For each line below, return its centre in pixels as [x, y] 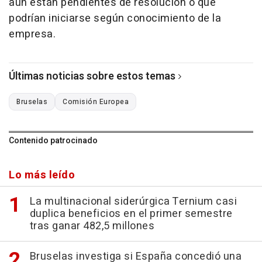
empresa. [32, 35]
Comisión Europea [96, 102]
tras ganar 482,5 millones [92, 226]
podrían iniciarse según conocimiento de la [115, 19]
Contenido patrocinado [53, 141]
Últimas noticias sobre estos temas [92, 77]
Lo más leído [42, 175]
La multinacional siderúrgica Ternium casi [133, 202]
